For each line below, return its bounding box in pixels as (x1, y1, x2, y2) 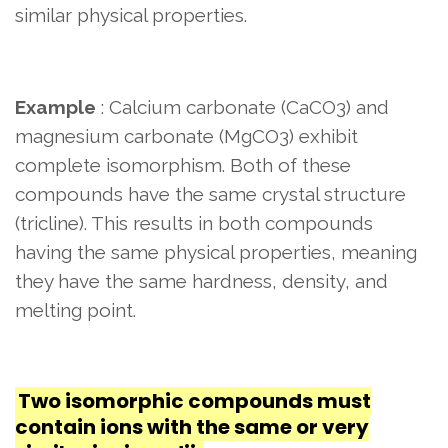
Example (15, 96, 96, 119)
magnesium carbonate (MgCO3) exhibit (15, 125, 358, 148)
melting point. (15, 299, 136, 322)
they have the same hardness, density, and (15, 270, 388, 293)
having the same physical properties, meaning (15, 241, 417, 264)
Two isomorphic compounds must (18, 387, 371, 416)
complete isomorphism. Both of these (15, 154, 351, 177)
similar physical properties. (15, 4, 247, 27)
